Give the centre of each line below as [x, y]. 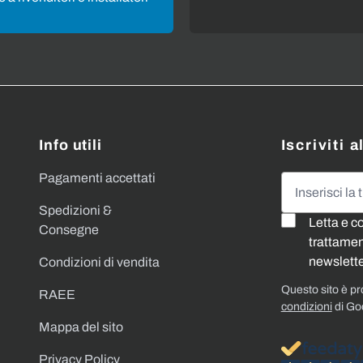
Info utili [70, 145]
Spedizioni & [75, 210]
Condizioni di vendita [99, 262]
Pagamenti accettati [97, 177]
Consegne [69, 229]
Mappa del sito [81, 327]
